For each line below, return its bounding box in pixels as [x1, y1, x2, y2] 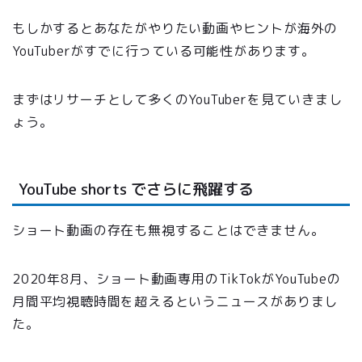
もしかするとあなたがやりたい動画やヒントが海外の [12, 19, 339, 38]
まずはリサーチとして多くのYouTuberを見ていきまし [12, 90, 343, 109]
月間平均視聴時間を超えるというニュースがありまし [12, 292, 339, 310]
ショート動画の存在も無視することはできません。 [12, 221, 325, 239]
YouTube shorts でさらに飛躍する [19, 177, 254, 200]
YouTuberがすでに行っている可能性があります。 [12, 42, 315, 61]
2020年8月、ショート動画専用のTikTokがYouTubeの [12, 269, 341, 288]
